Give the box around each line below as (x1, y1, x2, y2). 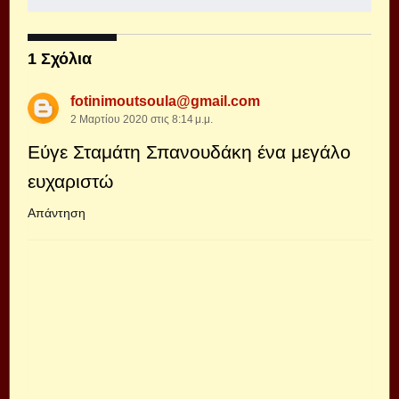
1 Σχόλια (28, 50, 92, 68)
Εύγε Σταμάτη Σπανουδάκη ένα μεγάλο (28, 142, 351, 162)
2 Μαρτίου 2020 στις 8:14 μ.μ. (70, 113, 213, 126)
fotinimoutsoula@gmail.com (70, 94, 260, 109)
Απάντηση (28, 206, 85, 220)
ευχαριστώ (28, 171, 113, 191)
